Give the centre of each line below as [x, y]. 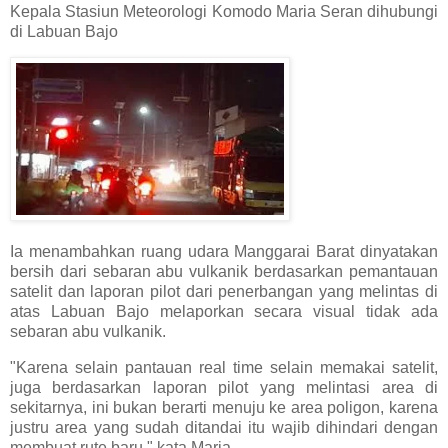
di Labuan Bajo [64, 31]
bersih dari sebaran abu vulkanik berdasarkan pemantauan [224, 272]
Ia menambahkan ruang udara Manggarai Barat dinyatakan [224, 252]
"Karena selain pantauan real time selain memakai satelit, [224, 368]
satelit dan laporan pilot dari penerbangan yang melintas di [224, 292]
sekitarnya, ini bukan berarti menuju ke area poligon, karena [224, 408]
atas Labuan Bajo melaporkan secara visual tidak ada [224, 312]
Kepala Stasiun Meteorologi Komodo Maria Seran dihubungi [224, 11]
